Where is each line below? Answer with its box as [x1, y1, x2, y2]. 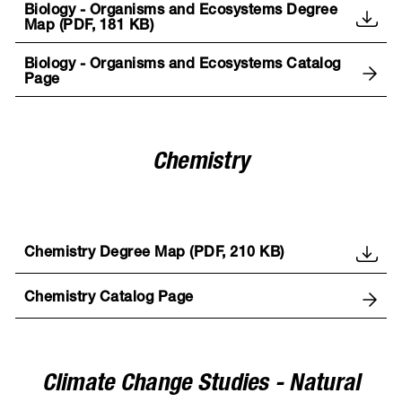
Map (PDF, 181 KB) [23, 19, 154, 34]
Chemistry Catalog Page [23, 292, 194, 307]
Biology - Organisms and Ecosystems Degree [23, 4, 338, 19]
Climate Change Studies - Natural [41, 373, 361, 398]
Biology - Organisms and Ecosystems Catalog [23, 57, 341, 73]
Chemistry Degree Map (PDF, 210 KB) [23, 247, 284, 262]
